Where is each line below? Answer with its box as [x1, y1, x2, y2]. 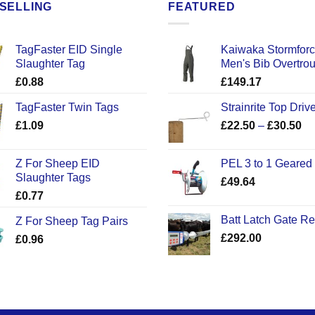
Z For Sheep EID [15, 157, 100, 170]
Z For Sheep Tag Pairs [15, 215, 128, 228]
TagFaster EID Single [15, 44, 122, 56]
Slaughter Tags [15, 172, 91, 184]
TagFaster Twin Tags [15, 101, 119, 114]
